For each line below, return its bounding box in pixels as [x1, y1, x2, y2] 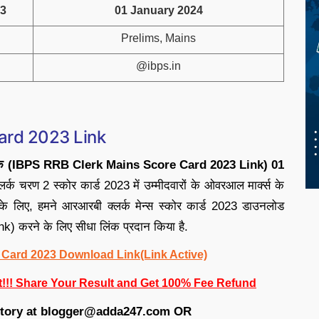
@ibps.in [136, 60, 181, 72]
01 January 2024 [114, 4, 203, 16]
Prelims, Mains [121, 32, 196, 44]
